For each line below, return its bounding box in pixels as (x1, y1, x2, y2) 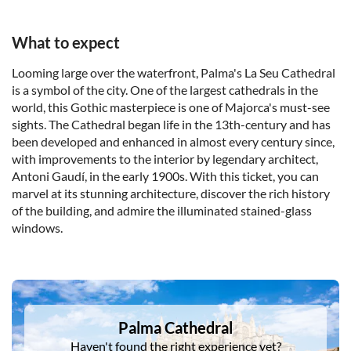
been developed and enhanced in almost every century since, (12, 134, 335, 150)
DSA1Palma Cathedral (12, 280, 133, 296)
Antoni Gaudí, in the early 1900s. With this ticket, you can (12, 168, 319, 184)
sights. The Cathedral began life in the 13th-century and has (12, 117, 331, 132)
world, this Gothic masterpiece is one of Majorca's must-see (12, 100, 330, 115)
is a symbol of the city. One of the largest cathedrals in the (12, 82, 318, 98)
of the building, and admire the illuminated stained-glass (12, 203, 312, 219)
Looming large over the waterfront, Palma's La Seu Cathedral (12, 65, 335, 81)
